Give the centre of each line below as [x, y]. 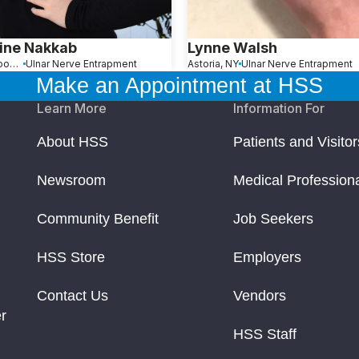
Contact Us [73, 295]
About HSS [73, 141]
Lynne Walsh [232, 47]
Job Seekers [274, 218]
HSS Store [71, 257]
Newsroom [71, 180]
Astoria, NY [213, 63]
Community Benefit [98, 218]
